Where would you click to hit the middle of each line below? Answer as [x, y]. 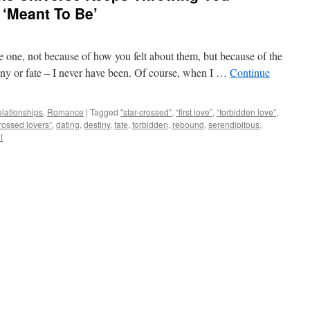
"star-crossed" [146, 112]
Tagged [104, 112]
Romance [65, 112]
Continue [250, 72]
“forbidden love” [246, 112]
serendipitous [234, 124]
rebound [188, 124]
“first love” [194, 112]
